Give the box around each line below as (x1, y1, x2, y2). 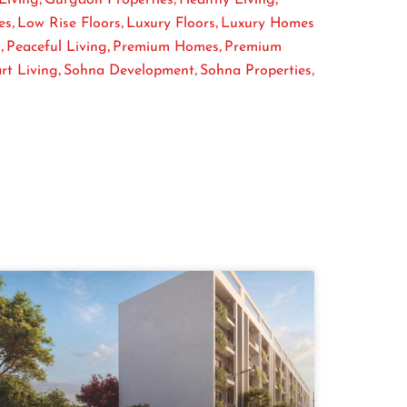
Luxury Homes (221, 15, 314, 31)
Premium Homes (113, 39, 219, 55)
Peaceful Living (6, 39, 107, 55)
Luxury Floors (126, 15, 215, 31)
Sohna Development (64, 63, 194, 78)
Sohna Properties (200, 63, 312, 78)
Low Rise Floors (17, 15, 121, 31)
